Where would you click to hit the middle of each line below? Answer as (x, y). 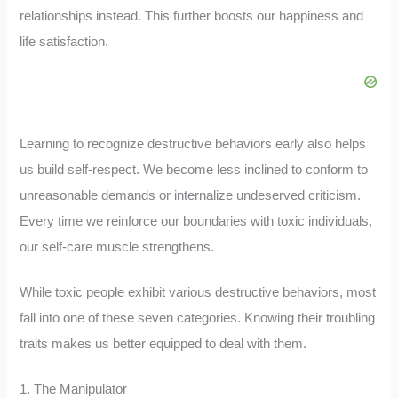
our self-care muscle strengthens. (117, 247)
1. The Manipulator (74, 389)
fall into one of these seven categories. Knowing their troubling (198, 318)
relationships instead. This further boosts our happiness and (192, 16)
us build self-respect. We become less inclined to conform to (194, 170)
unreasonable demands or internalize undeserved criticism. (191, 196)
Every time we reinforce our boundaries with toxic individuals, (196, 222)
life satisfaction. (64, 41)
